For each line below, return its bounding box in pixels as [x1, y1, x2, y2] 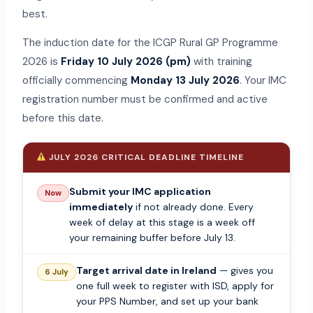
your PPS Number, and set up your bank [75, 295, 259, 308]
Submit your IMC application [68, 185, 211, 198]
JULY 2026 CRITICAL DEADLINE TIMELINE [46, 152, 244, 163]
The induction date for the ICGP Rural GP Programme [22, 36, 278, 50]
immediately [68, 201, 133, 214]
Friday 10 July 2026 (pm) [60, 54, 191, 69]
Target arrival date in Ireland [75, 264, 217, 277]
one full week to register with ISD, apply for [75, 279, 274, 293]
